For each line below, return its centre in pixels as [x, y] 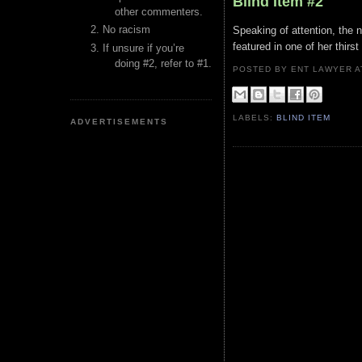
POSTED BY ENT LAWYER [294, 69]
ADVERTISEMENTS [120, 121]
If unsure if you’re [143, 48]
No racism [126, 30]
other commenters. [159, 12]
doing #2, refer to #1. [163, 63]
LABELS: [255, 118]
